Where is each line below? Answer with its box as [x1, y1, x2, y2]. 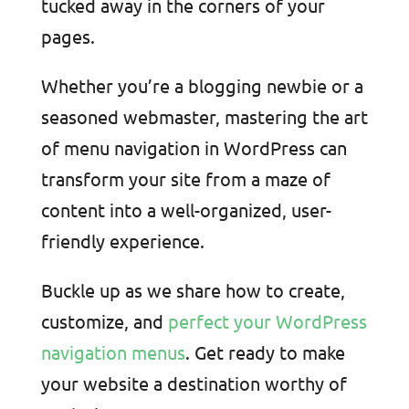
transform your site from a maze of [40, 167, 330, 190]
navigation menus [40, 341, 185, 363]
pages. [40, 25, 95, 47]
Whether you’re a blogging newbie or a [40, 74, 363, 97]
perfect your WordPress [167, 309, 367, 332]
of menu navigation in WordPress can [40, 136, 347, 159]
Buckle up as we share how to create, [40, 278, 345, 301]
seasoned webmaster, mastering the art [40, 105, 368, 128]
